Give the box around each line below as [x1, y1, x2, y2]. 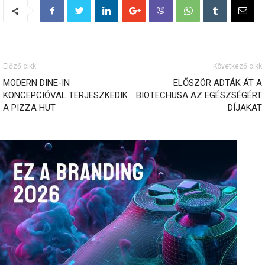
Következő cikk [213, 62, 262, 71]
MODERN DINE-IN [3, 77, 70, 89]
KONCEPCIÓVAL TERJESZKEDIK [3, 90, 128, 101]
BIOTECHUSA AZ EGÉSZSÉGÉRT [136, 90, 262, 101]
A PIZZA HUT [3, 102, 56, 114]
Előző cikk [3, 62, 36, 71]
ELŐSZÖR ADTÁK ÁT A [173, 77, 262, 89]
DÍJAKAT [228, 102, 262, 114]
